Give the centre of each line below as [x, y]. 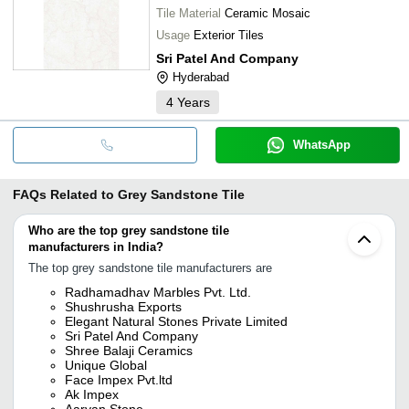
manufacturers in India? [96, 246]
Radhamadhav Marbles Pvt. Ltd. [158, 292]
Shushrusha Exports [123, 306]
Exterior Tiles [229, 35]
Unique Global [106, 365]
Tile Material [189, 13]
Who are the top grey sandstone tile [129, 230]
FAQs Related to [63, 194]
